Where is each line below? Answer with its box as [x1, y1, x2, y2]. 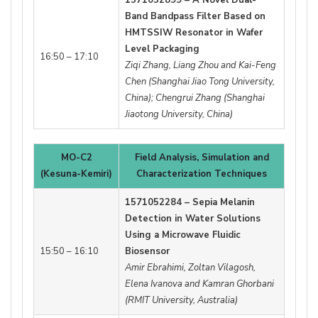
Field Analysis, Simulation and [134, 150, 269, 164]
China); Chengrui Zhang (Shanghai [125, 91, 265, 104]
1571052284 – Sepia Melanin [125, 195, 255, 209]
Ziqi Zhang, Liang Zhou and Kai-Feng [125, 58, 276, 72]
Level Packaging [125, 42, 199, 55]
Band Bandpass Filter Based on [125, 9, 265, 23]
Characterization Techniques [136, 167, 267, 180]
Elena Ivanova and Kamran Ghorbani [125, 277, 274, 290]
